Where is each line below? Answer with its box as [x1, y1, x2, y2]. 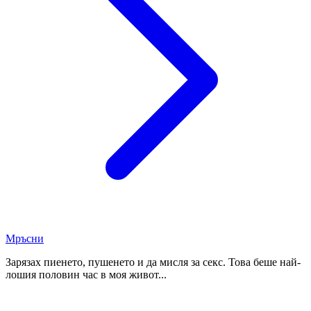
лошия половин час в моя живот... [6, 268, 167, 280]
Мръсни [6, 232, 44, 244]
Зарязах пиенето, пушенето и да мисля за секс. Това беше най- [6, 255, 301, 268]
